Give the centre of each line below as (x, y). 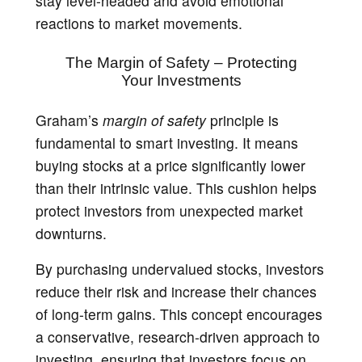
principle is (242, 120)
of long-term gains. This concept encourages (179, 314)
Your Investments (181, 80)
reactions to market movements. (139, 23)
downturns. (71, 233)
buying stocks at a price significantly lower (170, 165)
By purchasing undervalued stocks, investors (180, 268)
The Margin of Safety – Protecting (181, 62)
